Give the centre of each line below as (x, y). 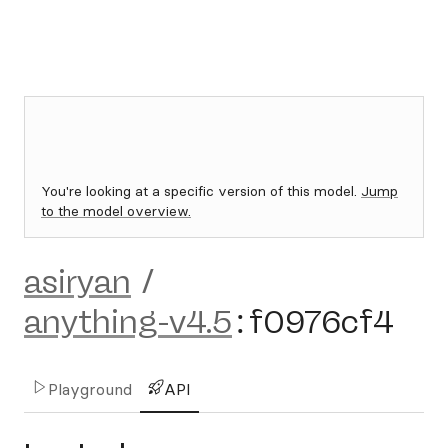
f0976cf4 (321, 322)
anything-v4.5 (128, 322)
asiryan (77, 282)
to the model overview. (116, 211)
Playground (90, 389)
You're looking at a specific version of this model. (201, 191)
